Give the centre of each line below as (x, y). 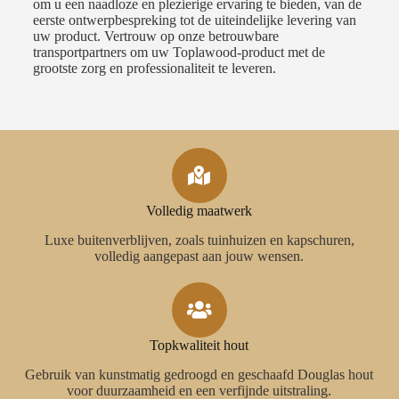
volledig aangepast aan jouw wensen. (199, 256)
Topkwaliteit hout (199, 346)
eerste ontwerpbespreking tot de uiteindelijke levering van (194, 20)
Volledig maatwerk (199, 211)
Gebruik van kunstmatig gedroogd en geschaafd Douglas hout (199, 375)
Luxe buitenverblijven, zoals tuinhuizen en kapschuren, (199, 240)
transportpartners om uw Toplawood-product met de (179, 53)
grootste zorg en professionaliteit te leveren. (154, 69)
